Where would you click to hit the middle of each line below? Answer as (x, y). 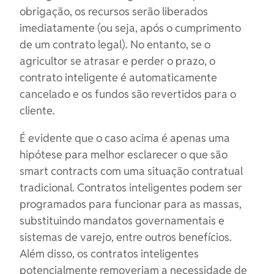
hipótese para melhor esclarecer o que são (124, 154)
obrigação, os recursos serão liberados (114, 11)
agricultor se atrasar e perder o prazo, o (117, 61)
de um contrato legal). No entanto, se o (115, 44)
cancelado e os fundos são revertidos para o (128, 94)
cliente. (37, 110)
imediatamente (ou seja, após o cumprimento (130, 28)
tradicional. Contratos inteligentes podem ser (131, 187)
